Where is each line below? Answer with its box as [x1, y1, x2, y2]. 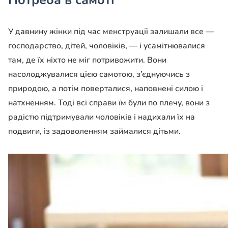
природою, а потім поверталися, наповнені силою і [8, 83, 203, 95]
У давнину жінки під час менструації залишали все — [8, 26, 214, 38]
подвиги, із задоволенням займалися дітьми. [8, 126, 181, 137]
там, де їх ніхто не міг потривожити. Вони [8, 54, 166, 66]
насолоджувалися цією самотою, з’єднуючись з [8, 69, 190, 80]
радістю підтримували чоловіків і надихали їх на [8, 111, 195, 123]
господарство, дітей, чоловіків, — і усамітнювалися [8, 40, 205, 52]
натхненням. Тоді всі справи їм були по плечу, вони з [8, 97, 210, 109]
